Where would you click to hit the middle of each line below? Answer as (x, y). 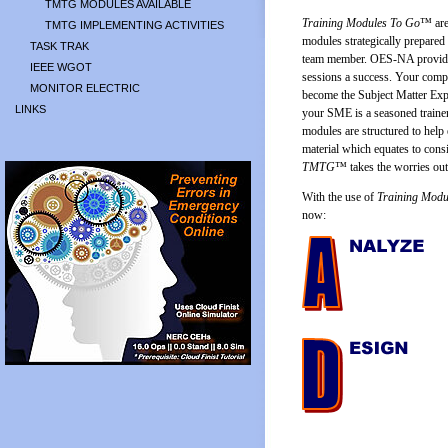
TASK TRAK (59, 46)
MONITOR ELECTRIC (85, 88)
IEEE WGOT (61, 67)
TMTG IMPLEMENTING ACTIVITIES (134, 25)
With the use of (339, 197)
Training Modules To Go (361, 23)
